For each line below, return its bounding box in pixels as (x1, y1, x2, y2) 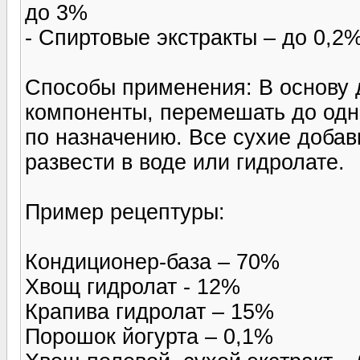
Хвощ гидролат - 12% (25, 274, 240, 299)
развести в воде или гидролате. (25, 149, 345, 174)
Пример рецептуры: (25, 199, 225, 224)
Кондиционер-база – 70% (25, 249, 280, 274)
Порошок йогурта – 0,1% (25, 324, 273, 349)
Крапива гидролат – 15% (25, 299, 274, 324)
